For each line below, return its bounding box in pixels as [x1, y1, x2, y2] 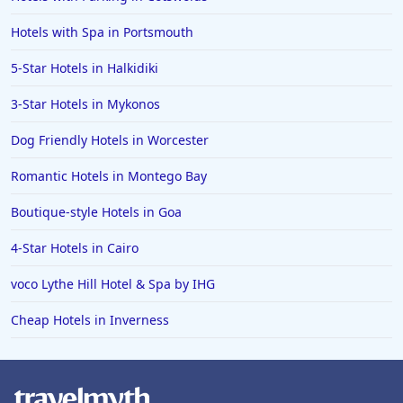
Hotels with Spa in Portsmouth [11, 23, 193, 40]
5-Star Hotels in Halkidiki [11, 59, 158, 76]
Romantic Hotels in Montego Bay [11, 167, 207, 184]
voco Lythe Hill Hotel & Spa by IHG [11, 275, 215, 292]
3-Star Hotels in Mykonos [11, 95, 160, 112]
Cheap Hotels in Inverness [11, 311, 169, 328]
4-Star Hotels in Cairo [11, 239, 139, 256]
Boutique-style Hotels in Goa [11, 203, 182, 220]
